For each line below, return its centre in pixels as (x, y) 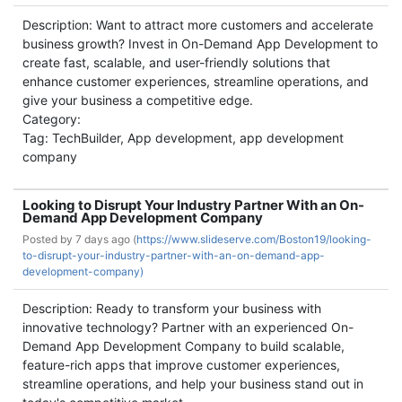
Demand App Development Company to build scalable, (184, 346)
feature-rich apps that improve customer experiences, (181, 365)
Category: (52, 119)
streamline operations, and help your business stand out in (193, 384)
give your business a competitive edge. (138, 100)
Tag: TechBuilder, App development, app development (183, 138)
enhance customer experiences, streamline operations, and (196, 81)
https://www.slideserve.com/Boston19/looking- (254, 239)
